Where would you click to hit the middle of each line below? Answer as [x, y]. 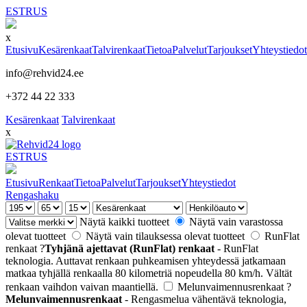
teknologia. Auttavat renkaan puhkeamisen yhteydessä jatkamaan [146, 261]
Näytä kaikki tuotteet [126, 222]
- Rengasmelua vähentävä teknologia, [204, 299]
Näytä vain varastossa [236, 222]
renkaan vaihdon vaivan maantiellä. [82, 287]
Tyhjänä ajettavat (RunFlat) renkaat [130, 248]
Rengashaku [32, 195]
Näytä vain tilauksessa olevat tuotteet [167, 236]
